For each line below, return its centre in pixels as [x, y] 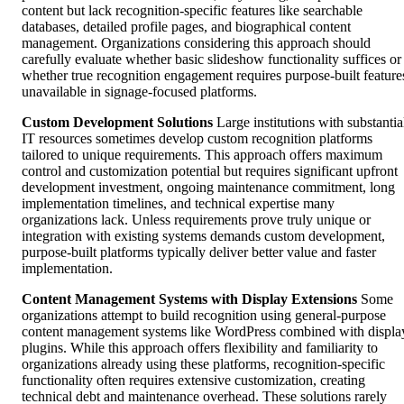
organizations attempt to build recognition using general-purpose [204, 315]
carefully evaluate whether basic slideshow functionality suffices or [211, 59]
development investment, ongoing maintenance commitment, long [208, 187]
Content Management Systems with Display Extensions [189, 298]
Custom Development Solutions [117, 122]
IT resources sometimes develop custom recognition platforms [197, 138]
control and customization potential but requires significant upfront [210, 170]
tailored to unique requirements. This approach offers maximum [202, 154]
